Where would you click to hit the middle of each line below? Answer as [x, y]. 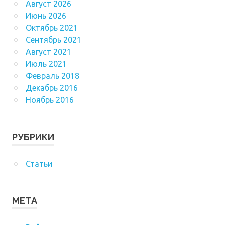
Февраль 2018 [52, 76]
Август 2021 [48, 51]
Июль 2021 [46, 64]
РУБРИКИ [33, 137]
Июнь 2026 [46, 15]
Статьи [39, 163]
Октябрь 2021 [51, 27]
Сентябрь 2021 [53, 39]
